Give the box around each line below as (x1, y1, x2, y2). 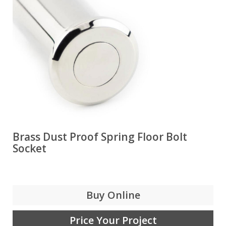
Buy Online (86, 188, 140, 202)
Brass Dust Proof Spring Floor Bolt (13, 130, 187, 144)
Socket (13, 141, 46, 155)
